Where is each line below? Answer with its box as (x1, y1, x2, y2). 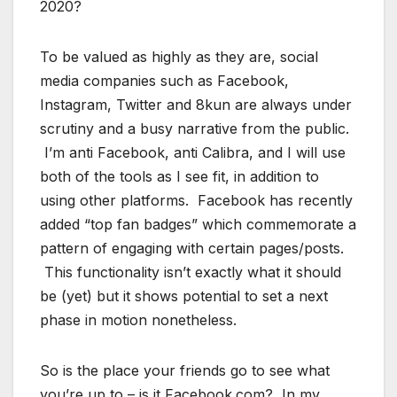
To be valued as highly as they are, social (40, 47, 318, 66)
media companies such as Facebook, (40, 71, 289, 90)
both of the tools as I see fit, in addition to (40, 167, 319, 185)
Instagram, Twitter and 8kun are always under (40, 95, 352, 113)
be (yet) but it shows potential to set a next (40, 286, 328, 305)
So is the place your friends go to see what (40, 361, 330, 379)
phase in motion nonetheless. (40, 310, 245, 329)
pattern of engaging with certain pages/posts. (40, 238, 344, 257)
